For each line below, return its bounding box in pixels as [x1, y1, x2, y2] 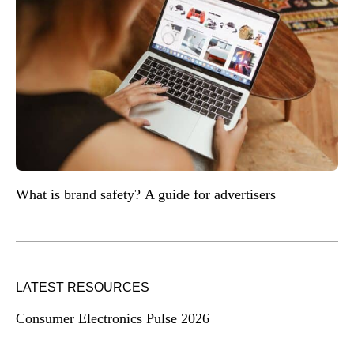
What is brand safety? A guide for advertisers [16, 186, 280, 202]
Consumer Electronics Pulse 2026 [16, 310, 209, 326]
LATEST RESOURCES [16, 280, 149, 294]
